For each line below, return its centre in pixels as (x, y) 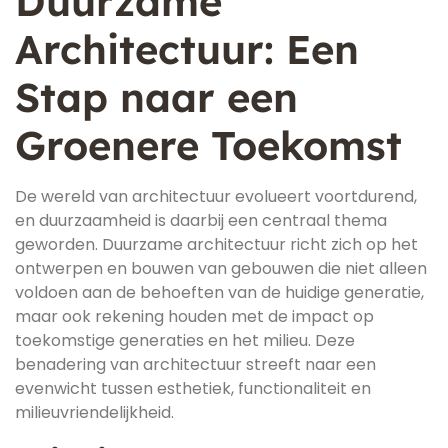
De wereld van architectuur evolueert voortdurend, (216, 196)
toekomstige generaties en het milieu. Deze (185, 340)
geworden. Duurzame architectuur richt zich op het (216, 244)
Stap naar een (156, 97)
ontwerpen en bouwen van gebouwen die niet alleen (221, 268)
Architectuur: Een (187, 49)
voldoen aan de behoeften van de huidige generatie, (219, 292)
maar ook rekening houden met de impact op (194, 316)
